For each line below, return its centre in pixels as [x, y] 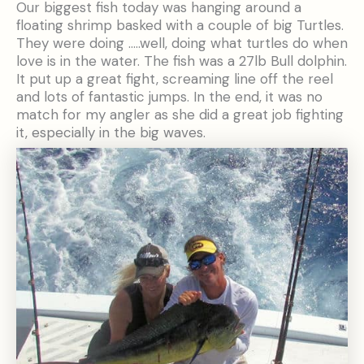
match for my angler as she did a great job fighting [180, 114]
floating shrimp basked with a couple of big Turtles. [180, 25]
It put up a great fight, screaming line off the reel [175, 78]
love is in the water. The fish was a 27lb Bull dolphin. [182, 61]
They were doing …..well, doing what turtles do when [182, 43]
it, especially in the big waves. [111, 132]
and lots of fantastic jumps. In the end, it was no [169, 96]
